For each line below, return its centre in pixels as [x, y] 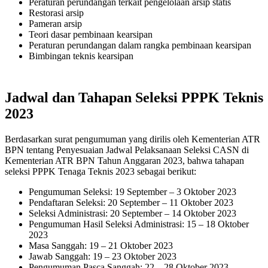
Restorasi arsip [56, 13]
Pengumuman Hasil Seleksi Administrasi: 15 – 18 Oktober [139, 224]
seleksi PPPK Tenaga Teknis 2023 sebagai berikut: [100, 171]
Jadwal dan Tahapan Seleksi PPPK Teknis [134, 97]
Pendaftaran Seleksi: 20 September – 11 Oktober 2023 [131, 202]
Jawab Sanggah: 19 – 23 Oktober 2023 [103, 256]
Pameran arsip [55, 23]
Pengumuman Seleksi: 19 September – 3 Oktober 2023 [133, 191]
